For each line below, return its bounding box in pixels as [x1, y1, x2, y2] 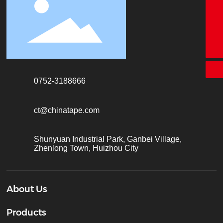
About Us [6, 184, 48, 195]
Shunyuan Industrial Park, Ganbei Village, [34, 135, 182, 144]
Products [6, 207, 47, 219]
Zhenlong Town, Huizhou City [34, 144, 139, 153]
